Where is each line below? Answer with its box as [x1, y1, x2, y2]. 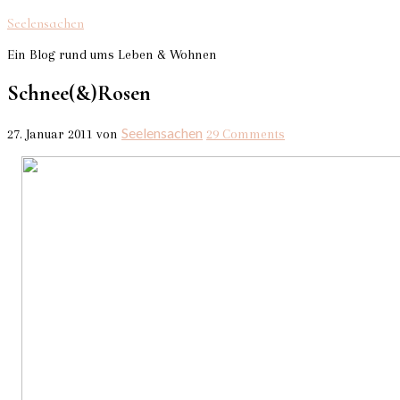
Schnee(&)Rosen [7, 79, 151, 106]
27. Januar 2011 [7, 125, 93, 142]
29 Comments [206, 125, 285, 142]
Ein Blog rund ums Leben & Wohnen [7, 46, 217, 62]
